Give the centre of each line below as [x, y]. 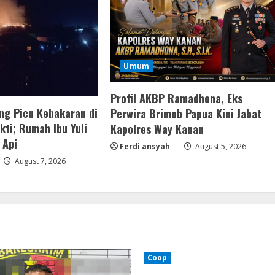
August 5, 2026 [220, 147]
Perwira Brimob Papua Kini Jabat [186, 114]
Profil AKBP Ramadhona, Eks [177, 99]
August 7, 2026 [40, 161]
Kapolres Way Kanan [157, 129]
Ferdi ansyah [145, 147]
